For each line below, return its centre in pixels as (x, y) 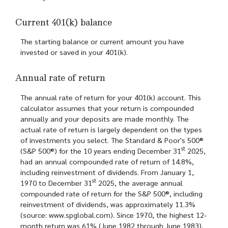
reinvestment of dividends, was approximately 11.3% (108, 204)
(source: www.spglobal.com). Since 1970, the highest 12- (113, 215)
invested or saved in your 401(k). (74, 52)
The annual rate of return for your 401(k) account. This (111, 97)
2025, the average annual (139, 182)
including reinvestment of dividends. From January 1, (107, 172)
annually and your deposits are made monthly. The (105, 118)
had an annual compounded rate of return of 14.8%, (107, 161)
